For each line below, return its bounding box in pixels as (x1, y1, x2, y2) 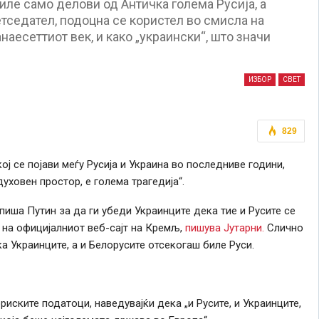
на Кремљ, (127, 221, 185, 234)
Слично (263, 221, 303, 234)
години (248, 157, 283, 171)
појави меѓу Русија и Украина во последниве (24, 157, 249, 171)
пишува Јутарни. (184, 221, 264, 234)
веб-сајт (87, 221, 128, 234)
